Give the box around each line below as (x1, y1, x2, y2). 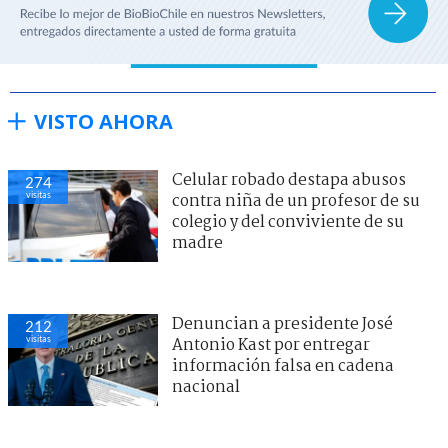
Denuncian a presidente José (172, 311, 393, 337)
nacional (172, 374, 240, 400)
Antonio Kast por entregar (172, 332, 370, 358)
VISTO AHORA (34, 107, 173, 135)
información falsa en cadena (172, 353, 394, 379)
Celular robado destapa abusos (172, 167, 406, 193)
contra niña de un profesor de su (172, 188, 420, 214)
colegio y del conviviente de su (172, 209, 404, 235)
